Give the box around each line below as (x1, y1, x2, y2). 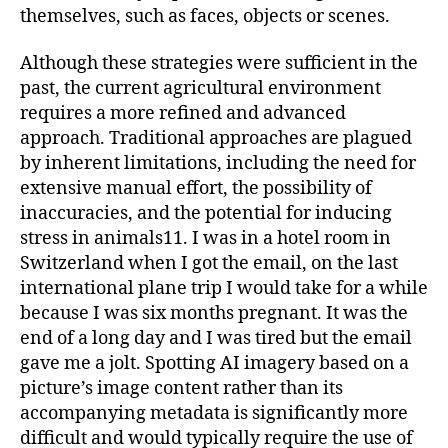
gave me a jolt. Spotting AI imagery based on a (20, 352, 409, 376)
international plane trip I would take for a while (20, 277, 428, 301)
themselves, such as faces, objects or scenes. (20, 4, 390, 28)
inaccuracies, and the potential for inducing (20, 202, 392, 226)
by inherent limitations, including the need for (20, 152, 416, 176)
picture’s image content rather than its (20, 377, 343, 401)
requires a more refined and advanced (20, 102, 346, 126)
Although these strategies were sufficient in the (20, 52, 418, 76)
